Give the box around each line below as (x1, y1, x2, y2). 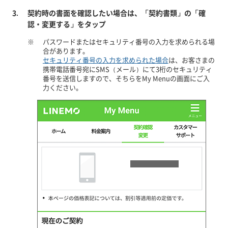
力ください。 (42, 82, 82, 92)
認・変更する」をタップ (27, 19, 106, 29)
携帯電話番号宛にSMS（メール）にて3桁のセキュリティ (42, 64, 212, 74)
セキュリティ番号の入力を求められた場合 (42, 55, 168, 65)
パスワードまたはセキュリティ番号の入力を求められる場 (42, 37, 215, 46)
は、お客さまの (168, 55, 215, 65)
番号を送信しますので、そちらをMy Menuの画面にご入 (42, 73, 210, 83)
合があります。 (42, 46, 89, 55)
